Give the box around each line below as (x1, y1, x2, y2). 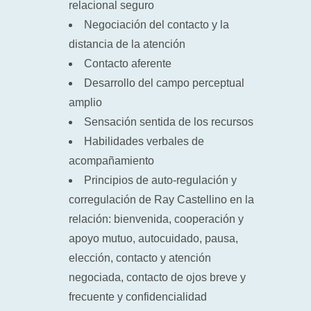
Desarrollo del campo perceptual (84, 77, 244, 89)
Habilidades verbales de (84, 135, 204, 147)
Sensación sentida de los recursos (84, 116, 253, 128)
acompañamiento (69, 155, 154, 167)
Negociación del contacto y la (84, 19, 229, 31)
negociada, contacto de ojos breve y (69, 271, 246, 283)
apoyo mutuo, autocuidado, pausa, (69, 233, 238, 244)
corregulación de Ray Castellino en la (69, 194, 254, 205)
